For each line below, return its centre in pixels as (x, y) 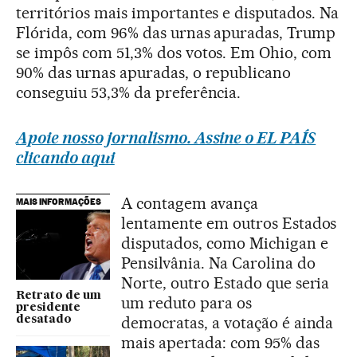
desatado (44, 320)
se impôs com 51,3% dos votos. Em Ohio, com (174, 52)
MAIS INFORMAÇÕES (59, 201)
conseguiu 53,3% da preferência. (129, 92)
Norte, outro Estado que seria (226, 282)
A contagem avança (190, 203)
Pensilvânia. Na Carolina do (218, 263)
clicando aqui (65, 157)
